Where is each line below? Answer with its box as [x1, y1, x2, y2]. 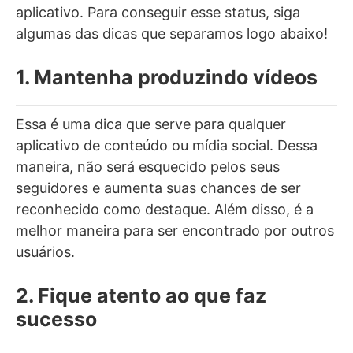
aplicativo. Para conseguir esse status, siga [16, 3, 300, 20]
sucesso [16, 307, 97, 331]
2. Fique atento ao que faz [16, 283, 266, 307]
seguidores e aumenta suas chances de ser [16, 179, 301, 196]
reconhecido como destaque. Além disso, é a [16, 200, 314, 217]
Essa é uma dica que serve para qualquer [16, 115, 286, 132]
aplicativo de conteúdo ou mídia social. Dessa [16, 136, 318, 154]
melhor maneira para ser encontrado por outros [16, 221, 334, 239]
